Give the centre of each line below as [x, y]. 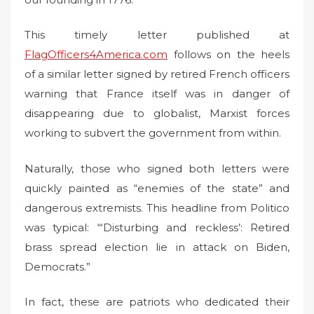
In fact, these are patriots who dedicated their [157, 302]
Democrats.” [57, 266]
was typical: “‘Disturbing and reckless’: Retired [157, 227]
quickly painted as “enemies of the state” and [157, 188]
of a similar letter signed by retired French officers [157, 74]
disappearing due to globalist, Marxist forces [157, 114]
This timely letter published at [157, 35]
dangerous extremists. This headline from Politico [157, 207]
